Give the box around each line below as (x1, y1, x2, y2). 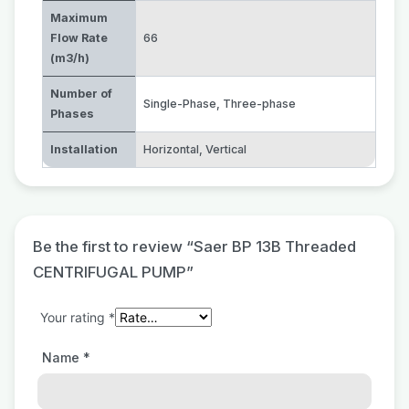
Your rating (40, 309, 109, 325)
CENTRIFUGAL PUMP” (33, 263, 194, 281)
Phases (50, 107, 94, 121)
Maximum (50, 11, 108, 25)
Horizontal (143, 142, 199, 156)
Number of (50, 87, 112, 100)
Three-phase (223, 97, 296, 110)
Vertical (205, 142, 246, 156)
